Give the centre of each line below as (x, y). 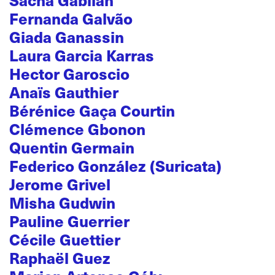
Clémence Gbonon (77, 129)
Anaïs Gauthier (64, 92)
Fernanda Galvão (71, 18)
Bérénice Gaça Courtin (92, 110)
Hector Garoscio (69, 73)
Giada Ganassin (67, 37)
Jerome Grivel (60, 184)
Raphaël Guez (60, 258)
